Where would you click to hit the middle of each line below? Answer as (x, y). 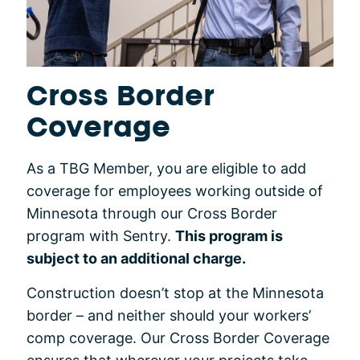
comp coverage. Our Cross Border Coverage (178, 338)
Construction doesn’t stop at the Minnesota (175, 293)
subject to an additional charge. (136, 259)
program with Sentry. (101, 236)
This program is (229, 236)
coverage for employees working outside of (175, 191)
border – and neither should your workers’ (169, 316)
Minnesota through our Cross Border (152, 214)
